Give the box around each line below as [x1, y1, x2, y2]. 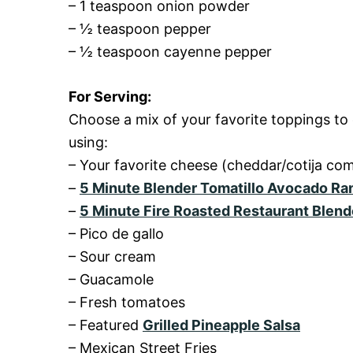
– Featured [69, 317, 143, 333]
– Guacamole [69, 271, 154, 288]
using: [69, 134, 108, 150]
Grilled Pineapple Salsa [143, 317, 300, 333]
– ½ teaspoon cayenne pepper [69, 43, 272, 60]
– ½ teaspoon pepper [69, 20, 211, 37]
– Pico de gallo [69, 225, 164, 242]
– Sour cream [69, 248, 156, 265]
